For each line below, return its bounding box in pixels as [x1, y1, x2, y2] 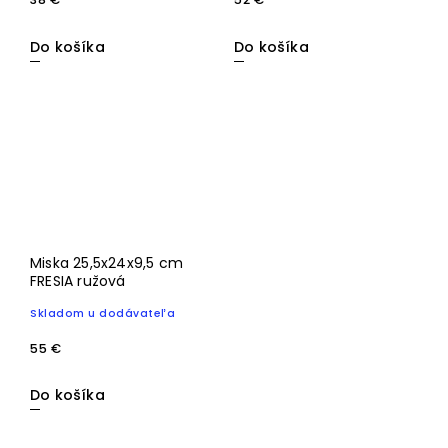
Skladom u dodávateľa [30, 306, 175, 322]
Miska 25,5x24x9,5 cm [30, 253, 183, 274]
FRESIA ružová [30, 271, 126, 292]
